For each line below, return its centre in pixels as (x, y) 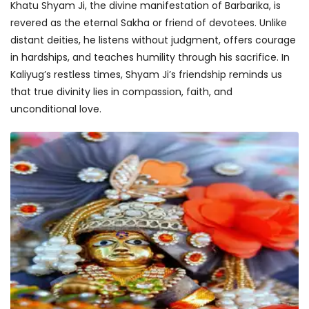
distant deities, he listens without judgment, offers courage (153, 40)
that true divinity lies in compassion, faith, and (121, 92)
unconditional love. (56, 109)
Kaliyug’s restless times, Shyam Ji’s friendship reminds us (146, 74)
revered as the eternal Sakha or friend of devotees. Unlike (149, 23)
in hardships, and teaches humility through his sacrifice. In (150, 57)
